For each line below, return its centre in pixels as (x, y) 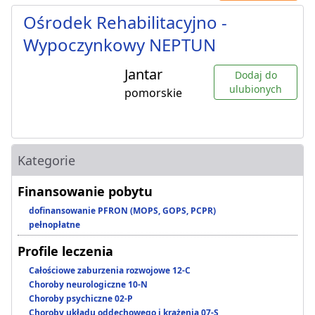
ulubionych (256, 89)
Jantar (143, 75)
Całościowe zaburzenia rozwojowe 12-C (110, 271)
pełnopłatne (54, 225)
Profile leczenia (65, 251)
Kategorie (46, 161)
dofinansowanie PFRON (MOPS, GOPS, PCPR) (122, 211)
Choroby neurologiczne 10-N (88, 285)
